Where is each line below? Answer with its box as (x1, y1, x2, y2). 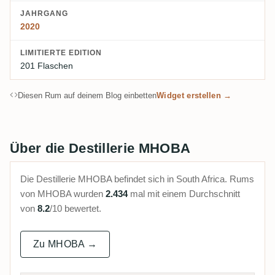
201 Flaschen (20, 61, 73, 71)
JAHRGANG (20, 9, 68, 18)
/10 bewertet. (50, 203, 101, 214)
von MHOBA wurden (20, 188, 106, 199)
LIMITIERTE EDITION (20, 48, 103, 58)
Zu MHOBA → (33, 239, 98, 250)
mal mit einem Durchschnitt (128, 188, 240, 199)
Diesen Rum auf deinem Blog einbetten (18, 91, 157, 101)
